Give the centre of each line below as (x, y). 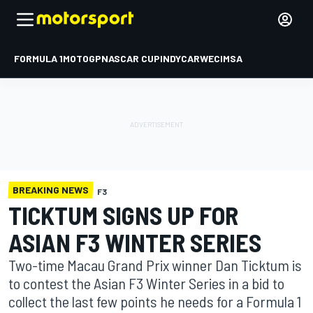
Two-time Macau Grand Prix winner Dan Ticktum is (155, 265)
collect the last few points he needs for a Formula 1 (155, 301)
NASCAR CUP (131, 58)
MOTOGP (82, 58)
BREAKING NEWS (51, 190)
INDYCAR (180, 58)
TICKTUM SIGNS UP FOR (123, 215)
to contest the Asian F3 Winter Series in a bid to (146, 283)
